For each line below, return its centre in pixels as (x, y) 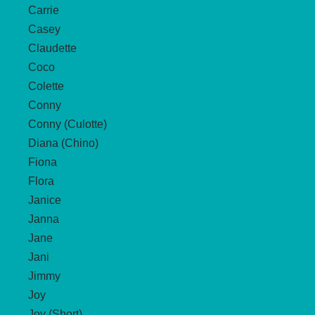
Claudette (52, 48)
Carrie (44, 10)
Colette (46, 86)
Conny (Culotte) (67, 124)
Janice (45, 200)
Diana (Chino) (63, 143)
